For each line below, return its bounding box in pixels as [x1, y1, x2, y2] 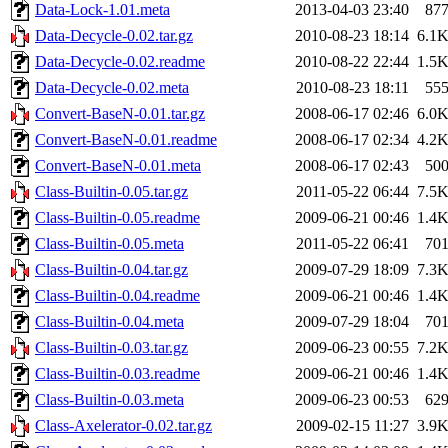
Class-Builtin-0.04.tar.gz [35, 260, 188, 278]
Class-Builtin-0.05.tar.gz [35, 182, 188, 200]
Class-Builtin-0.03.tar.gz [35, 338, 188, 356]
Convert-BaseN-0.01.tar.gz [35, 104, 205, 122]
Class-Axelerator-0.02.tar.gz [35, 416, 212, 434]
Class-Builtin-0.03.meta [35, 390, 184, 408]
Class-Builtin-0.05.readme [35, 208, 200, 226]
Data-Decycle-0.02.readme [35, 52, 205, 70]
